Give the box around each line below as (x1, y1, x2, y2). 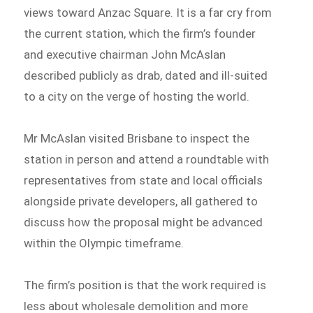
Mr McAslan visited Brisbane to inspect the (24, 131, 250, 146)
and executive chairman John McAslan (24, 48, 226, 62)
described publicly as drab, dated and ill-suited (24, 68, 268, 83)
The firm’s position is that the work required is (24, 277, 267, 292)
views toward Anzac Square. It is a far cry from (24, 6, 272, 20)
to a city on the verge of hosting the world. (24, 89, 250, 104)
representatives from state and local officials (24, 173, 263, 188)
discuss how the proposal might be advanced (24, 215, 263, 230)
